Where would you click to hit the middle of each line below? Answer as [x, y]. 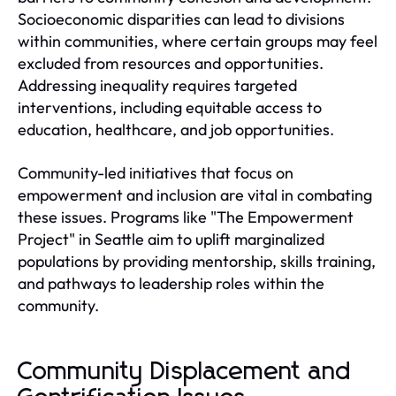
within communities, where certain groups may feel [198, 41]
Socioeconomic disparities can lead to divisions [181, 19]
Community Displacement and [185, 372]
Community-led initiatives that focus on [156, 172]
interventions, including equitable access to [170, 107]
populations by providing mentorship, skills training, [197, 261]
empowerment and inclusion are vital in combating [195, 194]
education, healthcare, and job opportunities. [176, 129]
